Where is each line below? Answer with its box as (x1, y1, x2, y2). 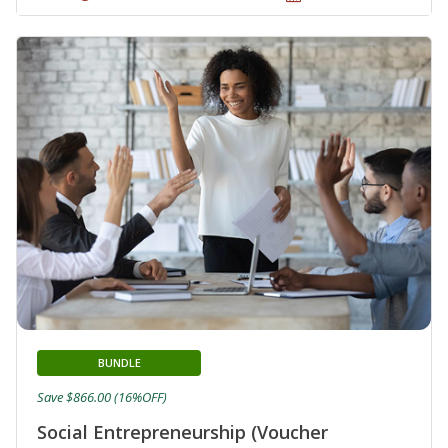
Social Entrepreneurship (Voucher (37, 420, 328, 445)
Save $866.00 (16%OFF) (37, 388, 167, 407)
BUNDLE (97, 355, 141, 371)
